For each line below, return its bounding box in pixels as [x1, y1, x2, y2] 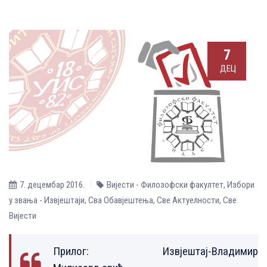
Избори [227, 179, 254, 190]
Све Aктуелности [157, 194, 219, 206]
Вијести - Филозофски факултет [107, 179, 223, 190]
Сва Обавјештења [88, 194, 153, 206]
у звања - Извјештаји [9, 194, 85, 206]
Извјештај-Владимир [162, 244, 258, 258]
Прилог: [53, 244, 162, 258]
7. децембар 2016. [20, 179, 85, 190]
